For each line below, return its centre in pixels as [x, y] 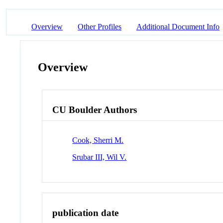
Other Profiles [100, 26]
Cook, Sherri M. [98, 140]
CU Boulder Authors [95, 110]
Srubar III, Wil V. [100, 157]
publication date [86, 213]
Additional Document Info [178, 26]
